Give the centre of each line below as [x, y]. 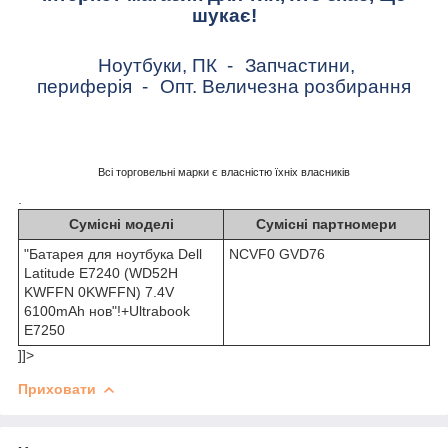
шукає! [224, 15]
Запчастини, [300, 65]
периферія [89, 86]
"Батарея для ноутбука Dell [113, 253]
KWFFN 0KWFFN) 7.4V [99, 291]
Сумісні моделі [121, 223]
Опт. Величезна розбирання [285, 86]
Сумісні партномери [326, 223]
